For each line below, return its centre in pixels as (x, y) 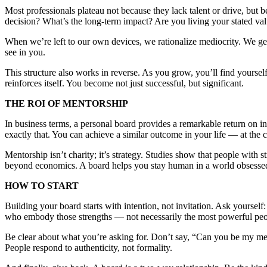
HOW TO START (42, 186)
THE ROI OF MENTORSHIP (68, 104)
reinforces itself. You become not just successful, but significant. (124, 83)
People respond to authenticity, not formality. (89, 248)
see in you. (25, 52)
